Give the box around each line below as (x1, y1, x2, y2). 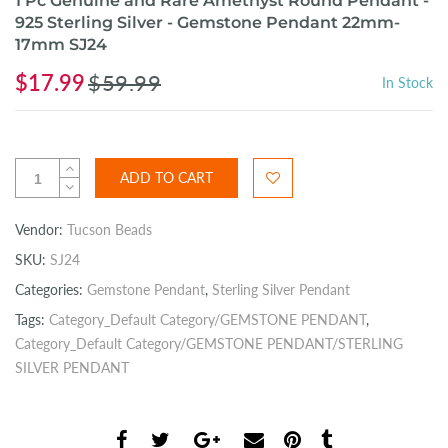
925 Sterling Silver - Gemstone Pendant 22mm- (15, 13, 400, 33)
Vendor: (15, 221, 67, 239)
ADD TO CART (120, 169, 213, 187)
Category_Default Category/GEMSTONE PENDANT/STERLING (15, 335, 403, 353)
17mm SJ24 (15, 35, 107, 55)
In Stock (382, 74, 433, 92)
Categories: (15, 281, 87, 299)
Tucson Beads (67, 221, 152, 239)
